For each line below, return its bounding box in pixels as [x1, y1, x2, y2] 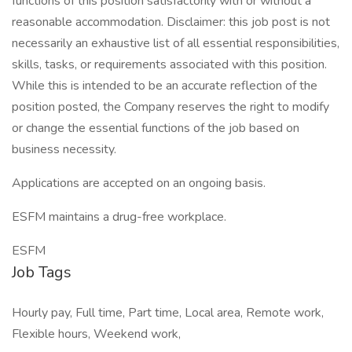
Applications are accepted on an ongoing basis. [12, 174, 266, 192]
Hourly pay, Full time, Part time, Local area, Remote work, [12, 304, 324, 321]
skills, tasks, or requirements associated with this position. [12, 56, 327, 73]
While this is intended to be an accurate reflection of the [12, 77, 317, 94]
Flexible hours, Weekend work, [12, 325, 181, 343]
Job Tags [12, 262, 71, 283]
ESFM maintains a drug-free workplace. [12, 208, 226, 225]
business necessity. [12, 141, 119, 158]
